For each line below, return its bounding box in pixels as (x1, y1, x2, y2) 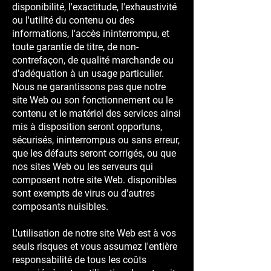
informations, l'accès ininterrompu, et (12, 28, 169, 39)
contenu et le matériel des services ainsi (12, 108, 181, 119)
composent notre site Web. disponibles (12, 174, 177, 186)
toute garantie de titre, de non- (12, 41, 139, 53)
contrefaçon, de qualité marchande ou (12, 54, 174, 66)
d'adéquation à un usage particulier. (12, 68, 164, 79)
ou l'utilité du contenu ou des (12, 15, 134, 26)
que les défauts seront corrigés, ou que (12, 148, 176, 159)
